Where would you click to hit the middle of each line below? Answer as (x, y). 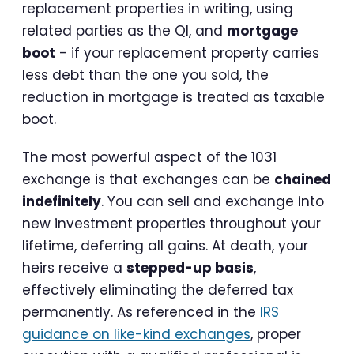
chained (303, 179)
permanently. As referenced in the (141, 312)
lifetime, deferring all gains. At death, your (165, 245)
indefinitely (62, 201)
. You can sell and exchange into (213, 201)
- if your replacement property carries (187, 53)
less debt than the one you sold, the (145, 75)
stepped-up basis (190, 267)
